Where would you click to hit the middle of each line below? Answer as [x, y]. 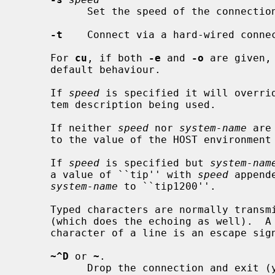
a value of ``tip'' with [124, 174]
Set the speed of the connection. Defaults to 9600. [53, 11]
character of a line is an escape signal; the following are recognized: [35, 233]
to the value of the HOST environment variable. [35, 139]
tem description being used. [35, 104]
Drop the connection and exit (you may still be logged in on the [53, 268]
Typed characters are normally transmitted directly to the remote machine [35, 209]
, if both [118, 58]
